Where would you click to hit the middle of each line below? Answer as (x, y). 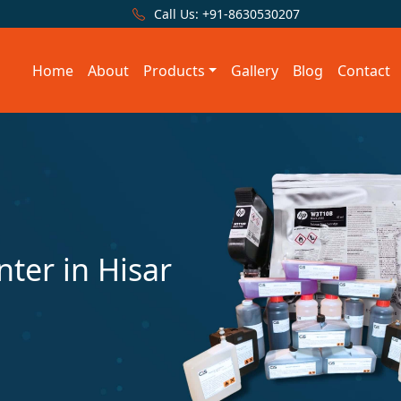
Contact (364, 70)
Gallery (255, 70)
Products (174, 70)
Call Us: (176, 14)
